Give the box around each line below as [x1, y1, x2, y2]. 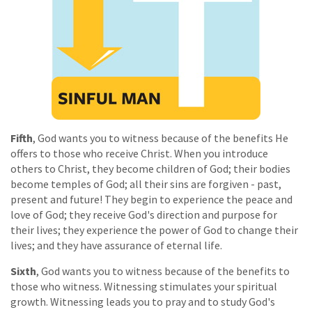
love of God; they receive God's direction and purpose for [10, 207, 277, 221]
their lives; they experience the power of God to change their [10, 222, 298, 237]
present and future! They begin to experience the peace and [10, 192, 292, 206]
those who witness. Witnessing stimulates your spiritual [10, 279, 277, 293]
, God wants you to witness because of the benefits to [36, 263, 290, 278]
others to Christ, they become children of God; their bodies [10, 161, 290, 175]
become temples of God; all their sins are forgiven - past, [10, 176, 281, 191]
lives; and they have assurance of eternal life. [10, 237, 222, 252]
